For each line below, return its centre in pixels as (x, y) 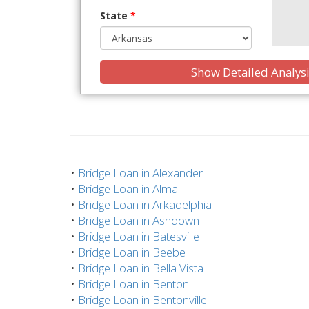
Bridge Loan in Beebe (132, 252)
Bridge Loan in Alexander (140, 172)
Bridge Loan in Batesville (139, 236)
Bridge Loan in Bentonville (142, 299)
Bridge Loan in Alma (128, 188)
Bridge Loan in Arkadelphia (145, 204)
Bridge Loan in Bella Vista (141, 268)
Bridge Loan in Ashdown (139, 220)
